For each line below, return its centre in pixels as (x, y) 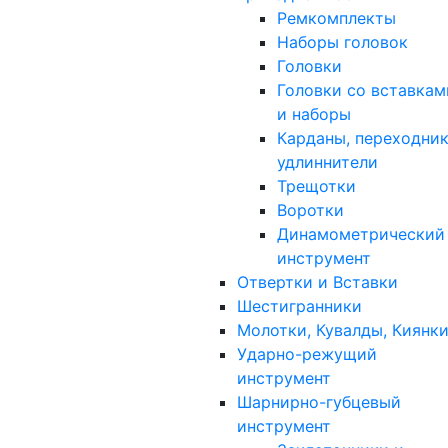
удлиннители (327, 161)
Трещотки (316, 185)
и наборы (314, 113)
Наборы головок (342, 41)
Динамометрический (361, 233)
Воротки (310, 209)
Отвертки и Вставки (317, 281)
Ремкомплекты (336, 17)
